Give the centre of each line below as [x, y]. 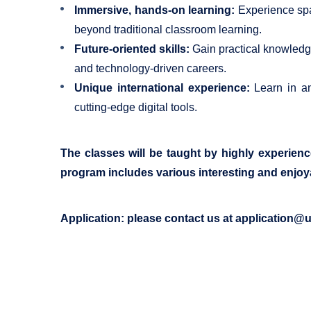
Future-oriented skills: [132, 49]
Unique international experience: [162, 87]
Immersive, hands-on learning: [155, 10]
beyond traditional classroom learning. [168, 29]
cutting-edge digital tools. [136, 107]
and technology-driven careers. [150, 68]
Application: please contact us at [148, 218]
